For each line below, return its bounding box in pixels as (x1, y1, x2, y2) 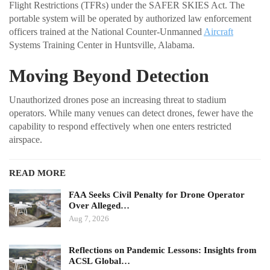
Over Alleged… (69, 200, 130, 210)
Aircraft (204, 26, 233, 37)
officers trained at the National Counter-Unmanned (9, 26, 204, 37)
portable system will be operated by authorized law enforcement (9, 13, 251, 24)
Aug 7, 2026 (69, 213, 109, 223)
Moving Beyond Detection (9, 65, 209, 86)
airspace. (9, 134, 42, 145)
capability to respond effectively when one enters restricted (9, 121, 231, 131)
